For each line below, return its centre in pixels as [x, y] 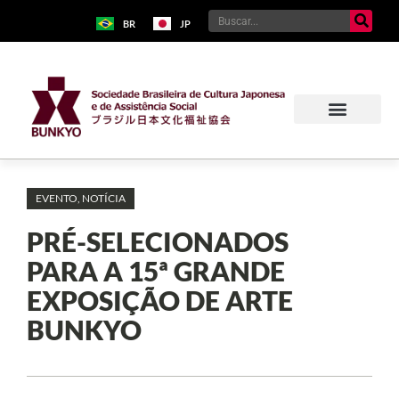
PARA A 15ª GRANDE [156, 270]
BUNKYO [84, 329]
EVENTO [57, 198]
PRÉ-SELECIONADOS [158, 241]
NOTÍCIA [104, 198]
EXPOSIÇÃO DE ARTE [160, 300]
